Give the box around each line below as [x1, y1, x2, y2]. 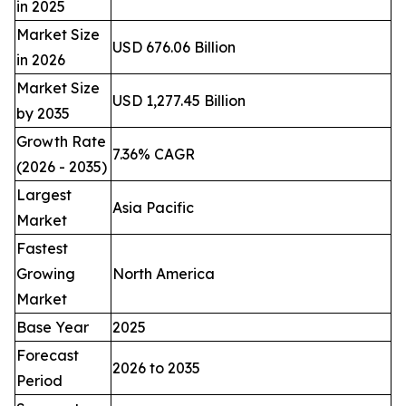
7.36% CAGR [112, 144, 195, 163]
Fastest [16, 238, 68, 257]
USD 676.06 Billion [112, 37, 236, 56]
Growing [16, 264, 75, 283]
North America [112, 264, 215, 283]
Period [16, 371, 63, 390]
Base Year [16, 317, 89, 336]
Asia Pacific [112, 198, 194, 217]
